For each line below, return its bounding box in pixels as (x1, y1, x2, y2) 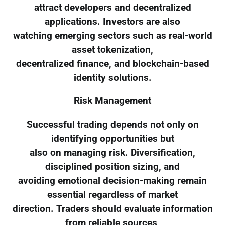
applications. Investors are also (45, 16, 180, 27)
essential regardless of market (47, 189, 178, 201)
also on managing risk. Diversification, (30, 147, 195, 159)
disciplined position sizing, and (45, 161, 180, 173)
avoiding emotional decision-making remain (18, 175, 207, 187)
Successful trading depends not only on (26, 119, 199, 131)
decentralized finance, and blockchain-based (16, 58, 209, 69)
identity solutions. (73, 72, 152, 83)
